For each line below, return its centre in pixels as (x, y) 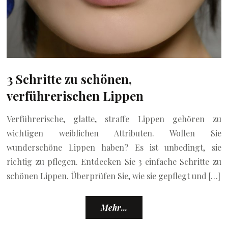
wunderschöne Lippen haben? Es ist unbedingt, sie (114, 147)
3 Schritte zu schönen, (69, 79)
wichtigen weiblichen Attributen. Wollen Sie (114, 133)
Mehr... (114, 207)
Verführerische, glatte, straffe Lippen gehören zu (114, 119)
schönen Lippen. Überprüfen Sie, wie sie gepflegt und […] (114, 176)
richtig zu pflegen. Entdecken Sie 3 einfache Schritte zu (114, 161)
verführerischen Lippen (75, 95)
